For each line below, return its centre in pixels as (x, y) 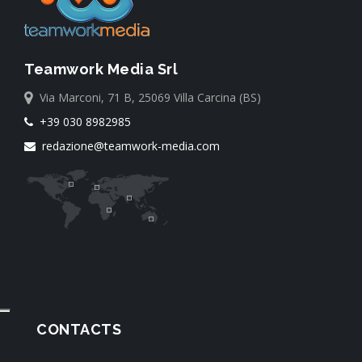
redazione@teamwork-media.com (128, 146)
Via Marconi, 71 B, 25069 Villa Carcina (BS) (147, 97)
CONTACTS (79, 329)
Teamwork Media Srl (101, 69)
